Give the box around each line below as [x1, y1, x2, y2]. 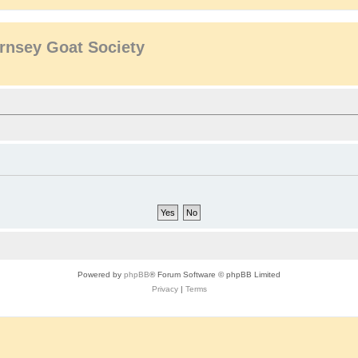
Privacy [151, 284, 178, 293]
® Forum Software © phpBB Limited [149, 269, 280, 279]
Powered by [78, 269, 124, 279]
